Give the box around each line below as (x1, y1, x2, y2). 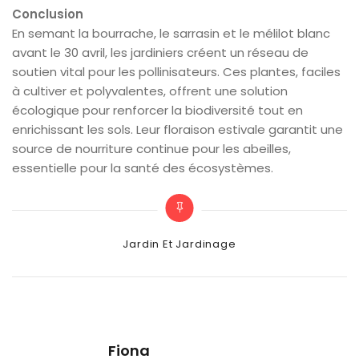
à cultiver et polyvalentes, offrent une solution (12, 82, 288, 99)
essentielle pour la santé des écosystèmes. (12, 159, 273, 176)
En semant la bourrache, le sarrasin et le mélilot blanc (12, 24, 330, 42)
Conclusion (12, 5, 83, 22)
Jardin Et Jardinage (123, 236, 236, 252)
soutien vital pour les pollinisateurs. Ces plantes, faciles (12, 63, 341, 80)
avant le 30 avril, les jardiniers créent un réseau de (12, 43, 309, 61)
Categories (110, 234, 172, 251)
